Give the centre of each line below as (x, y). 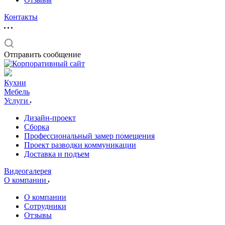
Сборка (37, 127)
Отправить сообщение (42, 54)
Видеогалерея (28, 171)
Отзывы (38, 215)
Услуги (17, 101)
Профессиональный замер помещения (89, 136)
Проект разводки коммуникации (80, 145)
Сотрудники (45, 206)
